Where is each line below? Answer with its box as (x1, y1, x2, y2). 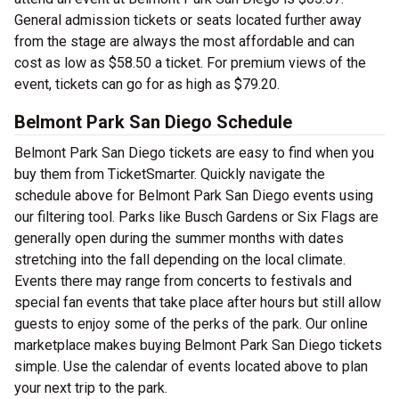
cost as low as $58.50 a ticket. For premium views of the (14, 54, 366, 71)
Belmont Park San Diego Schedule (14, 111, 292, 133)
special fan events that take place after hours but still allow (14, 294, 381, 311)
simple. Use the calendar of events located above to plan (14, 358, 368, 375)
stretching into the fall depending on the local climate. (14, 251, 346, 268)
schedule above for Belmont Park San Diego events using (14, 187, 373, 204)
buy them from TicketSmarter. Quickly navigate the (14, 166, 325, 183)
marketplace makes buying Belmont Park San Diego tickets (14, 337, 382, 354)
